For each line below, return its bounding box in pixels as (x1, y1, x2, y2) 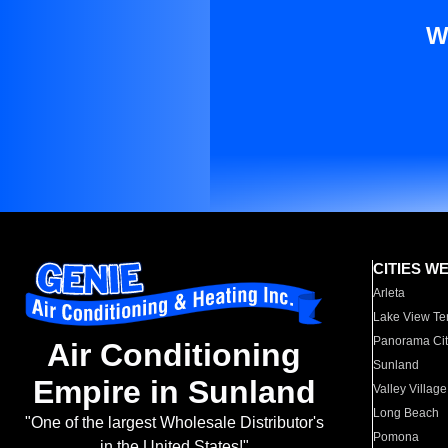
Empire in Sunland (32, 374, 316, 411)
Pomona (373, 430, 420, 444)
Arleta (373, 286, 406, 300)
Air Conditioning (47, 337, 301, 374)
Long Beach (373, 406, 440, 420)
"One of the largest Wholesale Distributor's (24, 414, 324, 432)
